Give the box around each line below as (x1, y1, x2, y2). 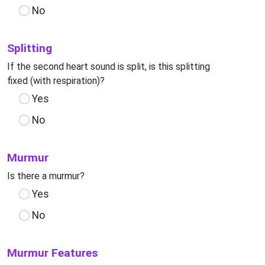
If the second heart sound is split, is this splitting (7, 61, 210, 72)
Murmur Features (7, 246, 98, 260)
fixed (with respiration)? (7, 75, 105, 86)
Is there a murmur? (7, 170, 85, 182)
